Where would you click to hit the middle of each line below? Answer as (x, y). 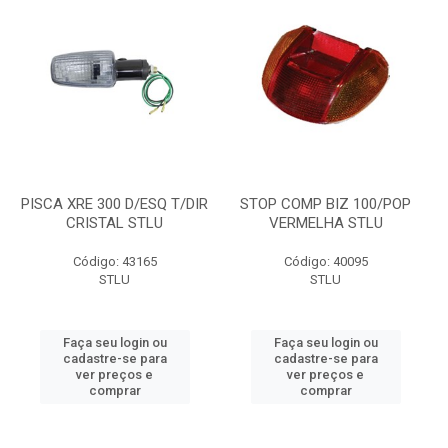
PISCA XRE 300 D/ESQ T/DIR (114, 204)
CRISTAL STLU (114, 223)
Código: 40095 (325, 261)
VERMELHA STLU (325, 223)
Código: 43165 (114, 261)
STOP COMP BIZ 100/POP (325, 204)
